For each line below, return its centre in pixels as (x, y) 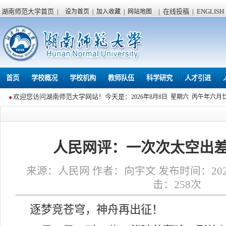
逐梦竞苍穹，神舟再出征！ (96, 210)
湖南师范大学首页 (28, 11)
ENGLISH (210, 11)
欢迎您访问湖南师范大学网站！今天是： (71, 97)
